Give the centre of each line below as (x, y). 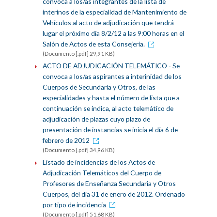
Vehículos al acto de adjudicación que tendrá (108, 23)
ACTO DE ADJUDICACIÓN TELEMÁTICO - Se (111, 66)
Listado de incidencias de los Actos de (99, 162)
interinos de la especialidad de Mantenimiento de (114, 12)
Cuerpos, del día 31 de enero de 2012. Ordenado (114, 194)
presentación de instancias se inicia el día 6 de (110, 130)
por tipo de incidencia (74, 204)
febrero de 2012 (66, 140)
